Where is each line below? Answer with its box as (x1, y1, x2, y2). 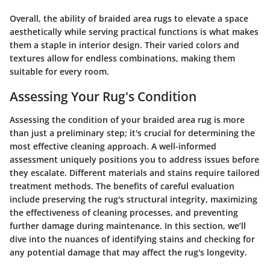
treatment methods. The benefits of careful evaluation (10, 180, 234, 192)
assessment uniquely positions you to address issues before (10, 153, 259, 165)
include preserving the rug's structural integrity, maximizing (10, 193, 257, 205)
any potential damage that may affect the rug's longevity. (10, 246, 247, 258)
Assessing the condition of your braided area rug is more (10, 113, 245, 125)
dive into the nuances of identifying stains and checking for (10, 233, 255, 245)
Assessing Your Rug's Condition (10, 88, 196, 105)
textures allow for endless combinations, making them (10, 52, 235, 64)
